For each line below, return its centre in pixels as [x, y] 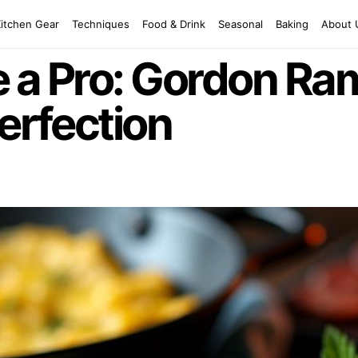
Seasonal [241, 24]
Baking [292, 24]
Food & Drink [174, 24]
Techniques [101, 24]
